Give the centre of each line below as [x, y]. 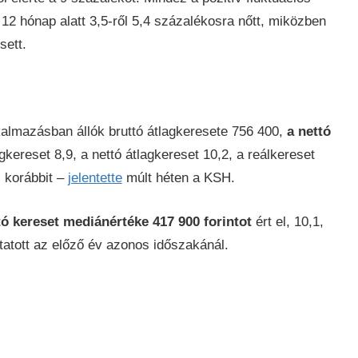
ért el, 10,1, [287, 221]
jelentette [95, 178]
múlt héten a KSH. [178, 178]
